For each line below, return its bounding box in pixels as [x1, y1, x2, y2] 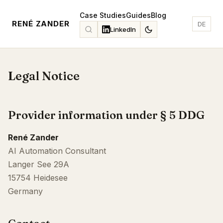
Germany [8, 186, 43, 196]
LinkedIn [110, 25, 136, 33]
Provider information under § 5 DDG [8, 108, 205, 122]
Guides [125, 11, 151, 19]
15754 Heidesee [8, 173, 68, 183]
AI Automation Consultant [8, 146, 106, 156]
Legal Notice [8, 69, 80, 83]
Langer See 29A [8, 159, 69, 169]
